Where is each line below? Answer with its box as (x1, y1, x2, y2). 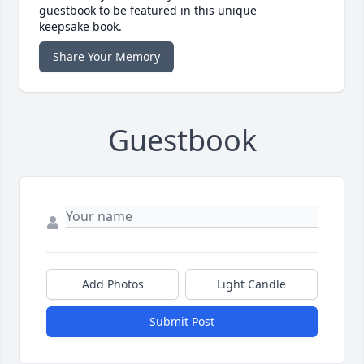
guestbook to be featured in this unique (39, 2, 257, 19)
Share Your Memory (53, 49, 160, 65)
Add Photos (81, 276, 144, 292)
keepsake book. (39, 19, 122, 35)
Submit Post (149, 314, 214, 330)
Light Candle (217, 276, 286, 292)
